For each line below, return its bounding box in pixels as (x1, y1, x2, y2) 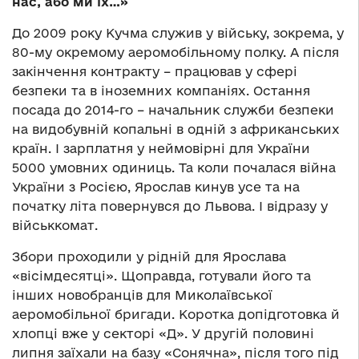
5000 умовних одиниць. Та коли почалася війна (12, 160, 336, 175)
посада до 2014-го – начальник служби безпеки (12, 103, 334, 118)
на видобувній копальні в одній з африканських (12, 122, 340, 137)
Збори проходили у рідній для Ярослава (12, 249, 286, 264)
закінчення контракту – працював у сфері (12, 64, 297, 79)
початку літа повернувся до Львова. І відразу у (12, 199, 328, 214)
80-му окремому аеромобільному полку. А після (12, 45, 339, 60)
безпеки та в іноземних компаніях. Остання (12, 83, 310, 99)
